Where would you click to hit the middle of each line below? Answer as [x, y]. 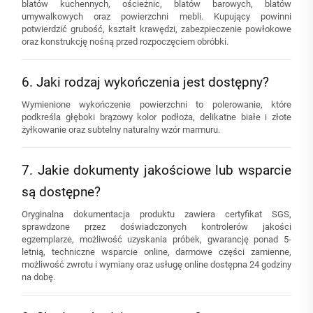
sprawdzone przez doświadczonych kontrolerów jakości [156, 227]
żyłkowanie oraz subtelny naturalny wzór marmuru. [121, 130]
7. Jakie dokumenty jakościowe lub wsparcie [156, 170]
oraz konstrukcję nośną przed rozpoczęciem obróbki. [125, 42]
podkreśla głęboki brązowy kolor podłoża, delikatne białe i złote [156, 117]
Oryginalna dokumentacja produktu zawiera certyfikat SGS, [156, 214]
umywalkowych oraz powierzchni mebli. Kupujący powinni [156, 17]
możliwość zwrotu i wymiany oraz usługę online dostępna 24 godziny [156, 265]
